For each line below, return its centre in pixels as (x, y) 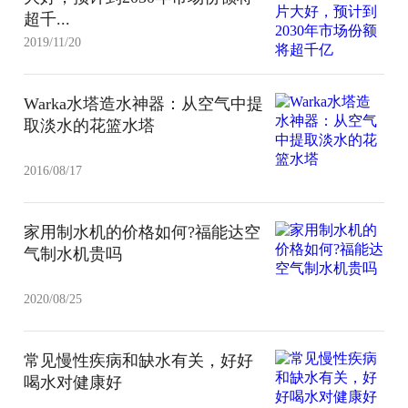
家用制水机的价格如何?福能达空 (143, 232)
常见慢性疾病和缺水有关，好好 (139, 360)
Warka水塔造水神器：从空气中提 (144, 103)
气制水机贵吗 (73, 254)
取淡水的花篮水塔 (90, 125)
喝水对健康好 (73, 382)
